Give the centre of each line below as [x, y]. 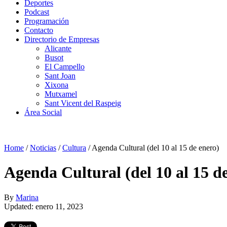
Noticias [43, 148]
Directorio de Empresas [62, 39]
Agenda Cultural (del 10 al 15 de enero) [155, 148]
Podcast [37, 12]
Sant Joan [60, 76]
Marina [27, 197]
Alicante [58, 48]
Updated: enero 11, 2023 [44, 206]
